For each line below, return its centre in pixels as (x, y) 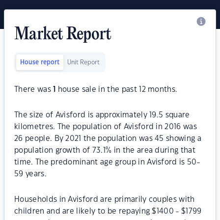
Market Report (63, 35)
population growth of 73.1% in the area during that (105, 151)
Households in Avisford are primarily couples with (105, 200)
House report (40, 62)
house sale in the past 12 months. (117, 90)
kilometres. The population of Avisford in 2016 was (106, 127)
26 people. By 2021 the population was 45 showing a (108, 139)
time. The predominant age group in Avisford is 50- (107, 162)
